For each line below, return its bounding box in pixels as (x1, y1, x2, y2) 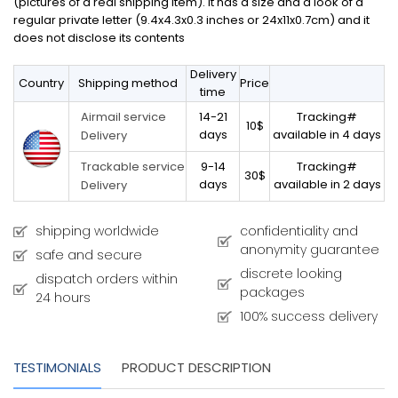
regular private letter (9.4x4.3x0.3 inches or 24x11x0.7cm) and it (13, 12, 370, 29)
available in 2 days (273, 176, 381, 194)
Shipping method (77, 75, 178, 92)
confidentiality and (239, 222, 358, 241)
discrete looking (239, 265, 342, 283)
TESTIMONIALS (13, 358, 101, 378)
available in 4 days (273, 126, 381, 144)
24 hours (36, 289, 91, 307)
